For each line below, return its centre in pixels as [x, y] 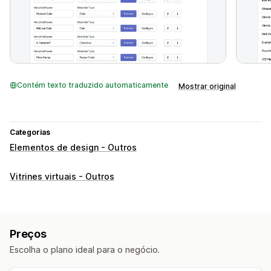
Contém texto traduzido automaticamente [93, 85]
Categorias [30, 132]
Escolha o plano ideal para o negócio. [85, 250]
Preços [28, 234]
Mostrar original [207, 87]
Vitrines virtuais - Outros [62, 177]
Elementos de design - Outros [73, 148]
